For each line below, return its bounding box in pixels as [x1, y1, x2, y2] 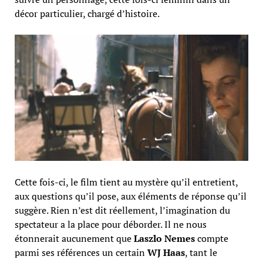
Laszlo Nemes [133, 232, 195, 245]
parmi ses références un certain [14, 246, 147, 259]
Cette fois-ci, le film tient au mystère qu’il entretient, [14, 176, 238, 189]
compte [194, 232, 228, 245]
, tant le [184, 246, 217, 259]
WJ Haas [147, 246, 185, 259]
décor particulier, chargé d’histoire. [14, 7, 160, 21]
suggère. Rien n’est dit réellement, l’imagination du [14, 204, 230, 217]
